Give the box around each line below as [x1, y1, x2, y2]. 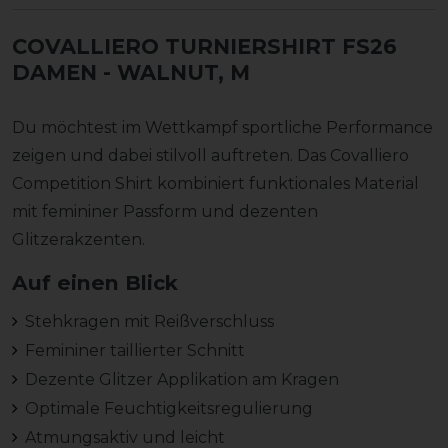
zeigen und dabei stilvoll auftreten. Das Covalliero [12, 145, 409, 165]
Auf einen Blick [12, 269, 178, 295]
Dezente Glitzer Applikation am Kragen [24, 369, 339, 389]
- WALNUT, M [103, 59, 250, 85]
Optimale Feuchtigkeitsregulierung [24, 398, 313, 418]
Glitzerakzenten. [12, 229, 145, 249]
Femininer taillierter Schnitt [24, 340, 245, 360]
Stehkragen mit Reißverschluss [24, 311, 274, 331]
